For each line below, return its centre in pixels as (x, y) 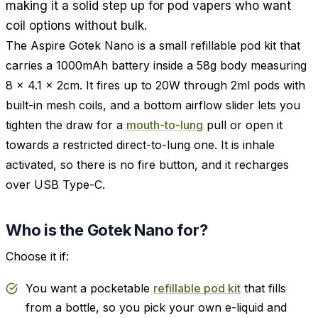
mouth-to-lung (165, 125)
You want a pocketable (89, 288)
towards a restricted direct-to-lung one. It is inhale (140, 144)
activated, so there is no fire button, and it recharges (147, 164)
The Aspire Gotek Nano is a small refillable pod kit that (153, 45)
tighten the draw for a (66, 125)
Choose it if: (37, 257)
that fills (263, 288)
